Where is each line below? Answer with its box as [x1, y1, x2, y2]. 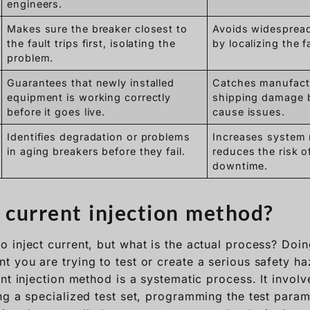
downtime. [212, 159, 268, 172]
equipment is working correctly [7, 91, 172, 103]
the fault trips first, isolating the [7, 37, 176, 49]
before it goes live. [7, 105, 106, 118]
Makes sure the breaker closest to [7, 22, 188, 35]
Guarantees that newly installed [7, 76, 175, 89]
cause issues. [212, 105, 285, 118]
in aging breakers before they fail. [7, 145, 185, 157]
